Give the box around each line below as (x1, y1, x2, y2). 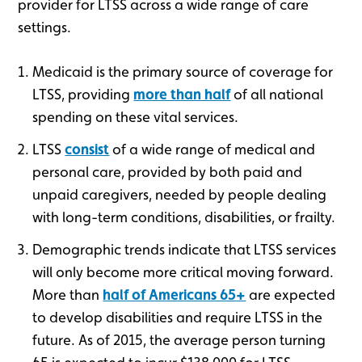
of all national (230, 85, 324, 103)
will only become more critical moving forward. (32, 263, 335, 280)
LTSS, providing (32, 85, 134, 103)
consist (65, 140, 110, 158)
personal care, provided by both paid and (32, 162, 303, 180)
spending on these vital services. (32, 107, 239, 125)
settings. (18, 18, 72, 36)
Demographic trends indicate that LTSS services (32, 240, 337, 258)
